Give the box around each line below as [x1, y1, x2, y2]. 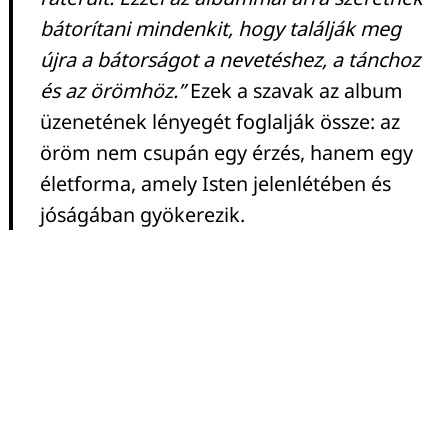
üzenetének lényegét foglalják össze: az [40, 107, 400, 135]
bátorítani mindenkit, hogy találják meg [40, 14, 401, 42]
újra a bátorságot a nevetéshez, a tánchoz [40, 45, 420, 73]
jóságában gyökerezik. [40, 200, 245, 228]
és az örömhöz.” [40, 76, 185, 104]
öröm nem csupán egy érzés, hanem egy [40, 138, 413, 166]
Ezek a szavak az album [185, 76, 403, 104]
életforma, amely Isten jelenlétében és [40, 169, 391, 197]
